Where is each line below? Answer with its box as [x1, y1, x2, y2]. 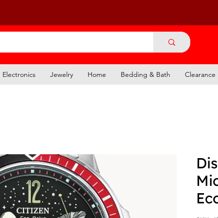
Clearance [185, 70, 216, 79]
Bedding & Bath [121, 70, 170, 79]
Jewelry [50, 70, 73, 79]
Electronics [2, 70, 36, 79]
